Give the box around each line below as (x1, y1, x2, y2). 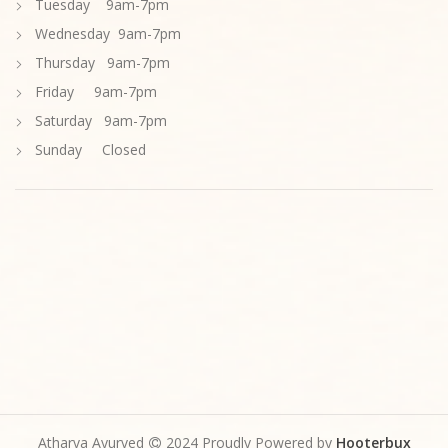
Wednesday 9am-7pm (35, 23, 181, 43)
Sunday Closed (35, 139, 146, 159)
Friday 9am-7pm (35, 81, 157, 101)
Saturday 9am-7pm (35, 110, 167, 130)
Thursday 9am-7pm (35, 52, 170, 72)
